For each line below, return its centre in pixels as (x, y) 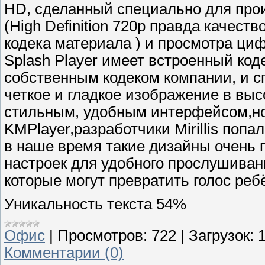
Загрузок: (221, 236)
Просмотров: (102, 236)
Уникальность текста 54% (95, 204)
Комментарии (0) (64, 253)
